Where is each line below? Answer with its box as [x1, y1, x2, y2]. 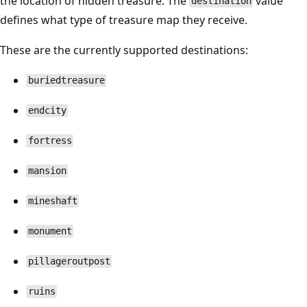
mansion [27, 165, 66, 177]
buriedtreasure [27, 75, 105, 86]
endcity [27, 105, 66, 116]
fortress [27, 135, 72, 147]
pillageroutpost [27, 256, 110, 267]
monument [27, 225, 72, 237]
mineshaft [27, 195, 77, 207]
